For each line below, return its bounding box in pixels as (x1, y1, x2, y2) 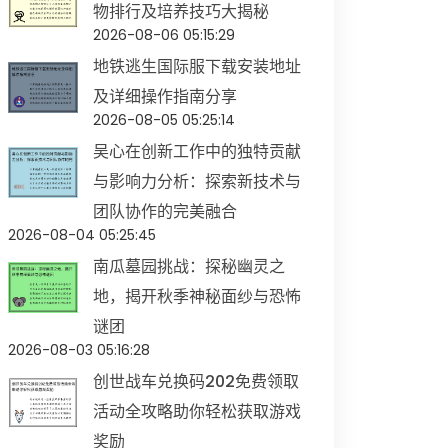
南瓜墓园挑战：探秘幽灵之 (93, 255, 285, 278)
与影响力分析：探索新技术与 (93, 170, 301, 193)
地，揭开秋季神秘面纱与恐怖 (93, 285, 301, 308)
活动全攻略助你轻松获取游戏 (93, 400, 301, 423)
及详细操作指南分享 (93, 85, 237, 108)
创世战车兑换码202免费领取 (93, 370, 299, 393)
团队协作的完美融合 (93, 200, 237, 223)
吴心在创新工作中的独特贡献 (93, 140, 301, 163)
